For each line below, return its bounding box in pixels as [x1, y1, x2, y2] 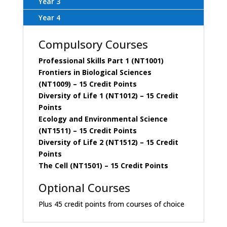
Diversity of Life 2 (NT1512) [38, 137, 138, 147]
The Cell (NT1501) [38, 161, 102, 171]
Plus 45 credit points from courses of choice [38, 199, 184, 209]
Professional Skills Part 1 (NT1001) [38, 56, 164, 66]
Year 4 [38, 13, 60, 23]
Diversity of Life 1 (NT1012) [38, 91, 138, 101]
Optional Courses [38, 180, 130, 196]
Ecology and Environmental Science [38, 114, 168, 124]
